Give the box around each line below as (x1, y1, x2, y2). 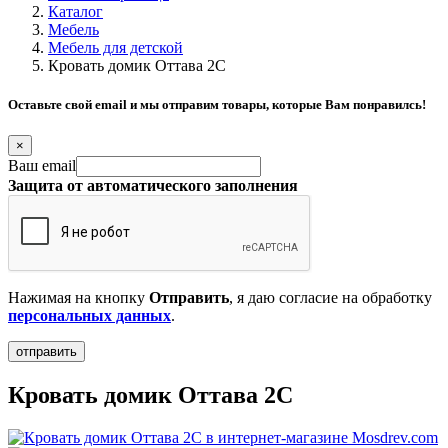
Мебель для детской (48, 39, 183, 56)
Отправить (149, 289, 229, 307)
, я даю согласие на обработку (229, 289, 432, 307)
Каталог (48, 3, 103, 20)
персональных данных (8, 307, 171, 325)
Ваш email (8, 157, 76, 175)
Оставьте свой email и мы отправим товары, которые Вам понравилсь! (8, 97, 426, 113)
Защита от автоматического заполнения (8, 177, 298, 195)
